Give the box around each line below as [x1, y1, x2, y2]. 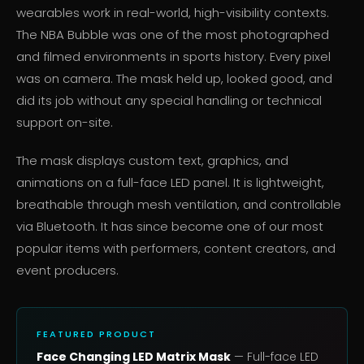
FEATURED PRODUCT [37, 327, 156, 341]
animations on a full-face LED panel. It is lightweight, [16, 174, 324, 192]
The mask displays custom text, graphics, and [16, 152, 288, 170]
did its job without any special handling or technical [16, 92, 322, 110]
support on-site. [16, 114, 113, 132]
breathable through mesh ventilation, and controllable [16, 196, 341, 214]
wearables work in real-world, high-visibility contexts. [16, 4, 329, 22]
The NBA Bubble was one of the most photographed [16, 26, 329, 44]
